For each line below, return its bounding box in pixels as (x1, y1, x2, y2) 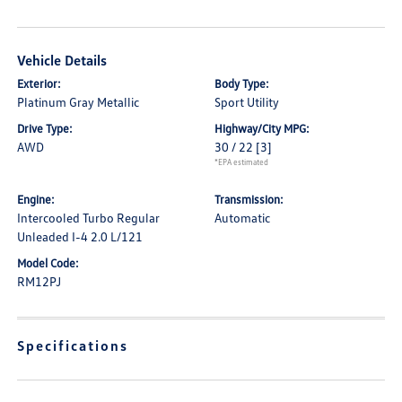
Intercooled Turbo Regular (17, 210, 161, 225)
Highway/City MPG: (214, 121, 310, 135)
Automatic (214, 210, 270, 225)
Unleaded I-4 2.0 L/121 (17, 229, 144, 244)
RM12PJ (17, 274, 62, 289)
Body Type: (214, 76, 269, 91)
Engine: (17, 192, 56, 206)
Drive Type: (17, 121, 74, 135)
